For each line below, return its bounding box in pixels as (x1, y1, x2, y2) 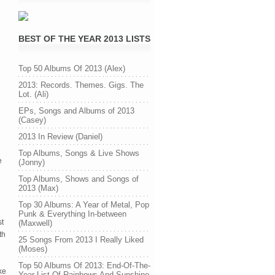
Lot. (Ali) (18, 90, 48, 99)
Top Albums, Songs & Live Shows (18, 149, 139, 158)
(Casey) (18, 115, 46, 125)
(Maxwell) (18, 219, 52, 228)
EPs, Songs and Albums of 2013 (18, 106, 134, 115)
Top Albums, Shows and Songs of (18, 174, 139, 184)
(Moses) (18, 244, 47, 254)
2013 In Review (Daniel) (18, 132, 103, 141)
